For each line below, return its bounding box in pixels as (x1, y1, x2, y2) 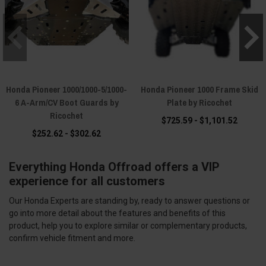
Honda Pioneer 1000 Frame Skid (141, 83, 258, 96)
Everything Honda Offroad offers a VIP (9, 159, 220, 174)
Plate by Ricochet (167, 96, 232, 109)
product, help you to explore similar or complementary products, (9, 220, 247, 230)
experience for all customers (9, 173, 165, 188)
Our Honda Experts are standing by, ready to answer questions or (9, 195, 250, 205)
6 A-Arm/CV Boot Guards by (14, 96, 119, 109)
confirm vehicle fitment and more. (9, 233, 135, 243)
